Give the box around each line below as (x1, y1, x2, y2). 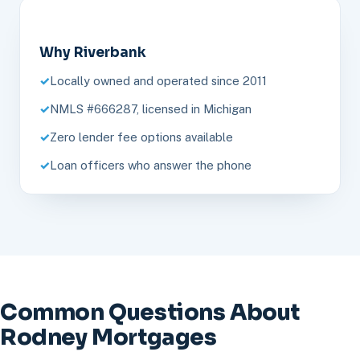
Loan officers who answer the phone (50, 157, 252, 172)
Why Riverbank (39, 43, 146, 61)
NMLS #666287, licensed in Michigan (50, 101, 252, 116)
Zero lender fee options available (50, 129, 233, 144)
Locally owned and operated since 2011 (50, 73, 267, 88)
